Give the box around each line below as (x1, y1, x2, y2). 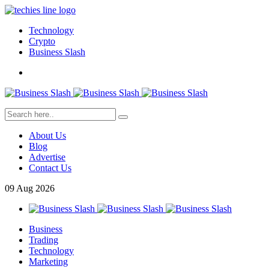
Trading (29, 235, 58, 245)
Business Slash (29, 47, 85, 57)
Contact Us (29, 163, 71, 173)
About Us (29, 130, 66, 141)
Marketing (29, 256, 68, 267)
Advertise (29, 152, 65, 162)
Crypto (29, 36, 55, 46)
